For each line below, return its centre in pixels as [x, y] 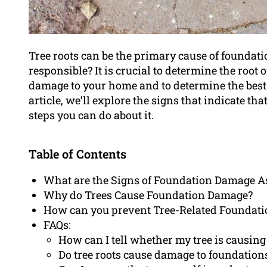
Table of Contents [77, 154]
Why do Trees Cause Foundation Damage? [148, 195]
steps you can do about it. [91, 115]
